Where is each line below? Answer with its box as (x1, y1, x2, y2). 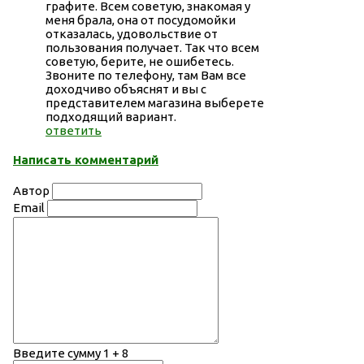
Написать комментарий (13, 153, 158, 167)
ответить (45, 123, 102, 137)
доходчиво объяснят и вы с (45, 81, 206, 96)
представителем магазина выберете (45, 95, 264, 110)
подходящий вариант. (45, 109, 176, 123)
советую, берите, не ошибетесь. (45, 54, 234, 68)
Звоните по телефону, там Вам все (45, 67, 246, 82)
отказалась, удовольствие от (45, 26, 218, 41)
